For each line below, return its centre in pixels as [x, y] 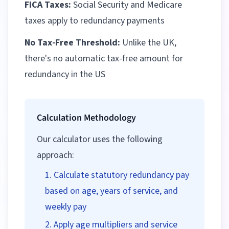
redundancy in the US [65, 74]
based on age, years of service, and [111, 191]
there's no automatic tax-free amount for [104, 59]
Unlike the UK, [148, 43]
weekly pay [66, 207]
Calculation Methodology [86, 118]
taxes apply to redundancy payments [95, 21]
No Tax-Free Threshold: [72, 43]
